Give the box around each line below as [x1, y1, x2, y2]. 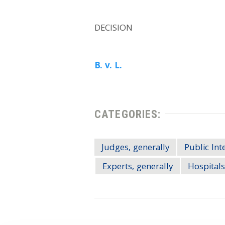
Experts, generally [102, 160, 173, 175]
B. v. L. [94, 59, 123, 74]
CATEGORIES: [94, 107, 161, 121]
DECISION [94, 21, 133, 36]
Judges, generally [101, 141, 170, 156]
